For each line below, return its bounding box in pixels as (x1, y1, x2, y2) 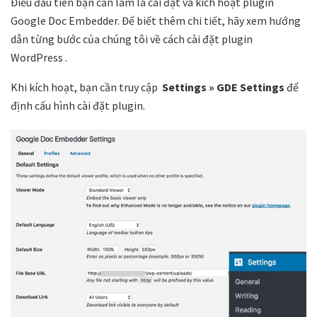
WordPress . (11, 50, 67, 64)
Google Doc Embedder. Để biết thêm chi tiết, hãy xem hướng (11, 13, 301, 28)
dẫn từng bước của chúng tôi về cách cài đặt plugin (11, 31, 253, 46)
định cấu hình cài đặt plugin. (11, 98, 145, 113)
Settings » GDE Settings (162, 79, 284, 94)
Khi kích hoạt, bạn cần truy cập (11, 79, 162, 94)
